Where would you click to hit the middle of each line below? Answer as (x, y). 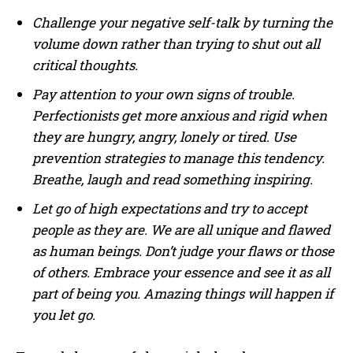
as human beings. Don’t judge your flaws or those (183, 251)
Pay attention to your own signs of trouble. (163, 95)
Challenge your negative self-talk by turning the (182, 23)
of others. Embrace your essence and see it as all (181, 273)
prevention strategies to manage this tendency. (178, 158)
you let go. (64, 315)
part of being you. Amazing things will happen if (183, 294)
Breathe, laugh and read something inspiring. (173, 180)
